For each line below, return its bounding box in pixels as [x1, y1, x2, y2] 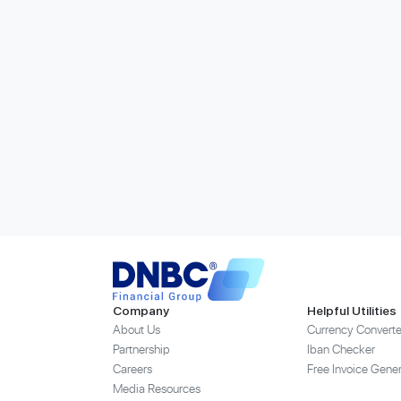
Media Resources [113, 380, 200, 397]
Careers [113, 360, 152, 377]
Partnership [113, 340, 170, 357]
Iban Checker [306, 340, 375, 357]
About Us [113, 320, 160, 337]
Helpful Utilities [306, 303, 397, 318]
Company [113, 303, 169, 318]
